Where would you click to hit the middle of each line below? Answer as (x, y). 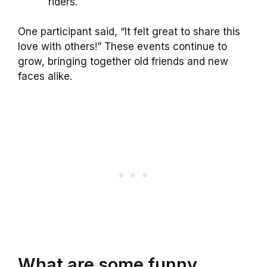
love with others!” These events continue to (122, 47)
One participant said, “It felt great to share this (129, 32)
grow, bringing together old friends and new (123, 62)
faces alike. (45, 77)
